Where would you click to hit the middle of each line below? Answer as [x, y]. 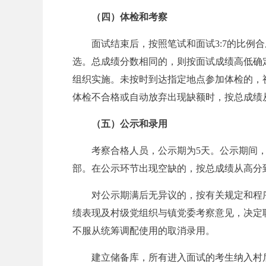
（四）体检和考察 [129, 17]
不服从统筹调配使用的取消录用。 [144, 231]
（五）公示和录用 [129, 124]
